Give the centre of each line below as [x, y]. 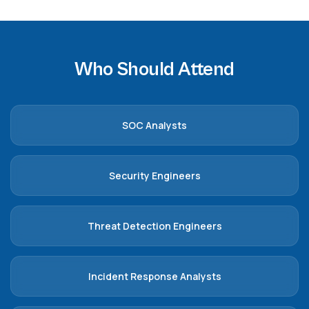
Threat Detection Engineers [154, 226]
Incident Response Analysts [154, 276]
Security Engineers [154, 176]
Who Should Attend [154, 70]
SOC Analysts [154, 125]
